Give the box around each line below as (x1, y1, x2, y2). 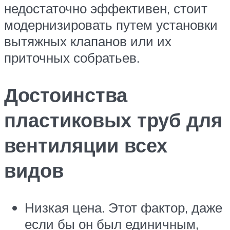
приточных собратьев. (4, 49, 140, 66)
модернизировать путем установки (4, 16, 218, 33)
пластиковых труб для (4, 107, 222, 133)
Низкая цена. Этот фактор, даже (25, 199, 222, 216)
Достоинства (4, 82, 127, 108)
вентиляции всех (4, 132, 167, 158)
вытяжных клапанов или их (4, 33, 171, 50)
